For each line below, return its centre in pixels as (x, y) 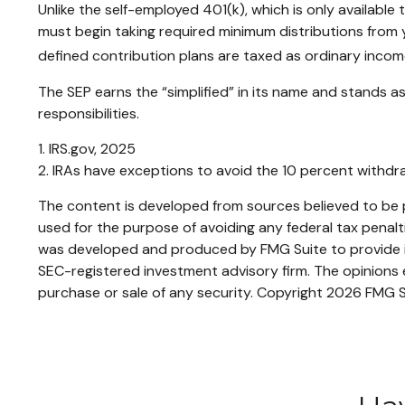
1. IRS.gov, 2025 (87, 148)
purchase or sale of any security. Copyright (182, 292)
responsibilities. (89, 113)
